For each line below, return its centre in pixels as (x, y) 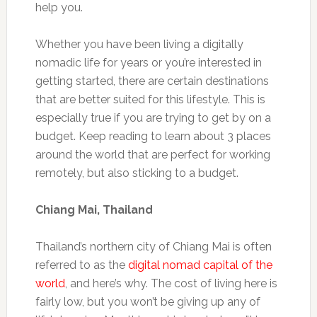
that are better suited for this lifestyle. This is (150, 99)
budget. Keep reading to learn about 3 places (153, 136)
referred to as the (81, 265)
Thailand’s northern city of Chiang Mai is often (153, 246)
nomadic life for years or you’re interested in (148, 62)
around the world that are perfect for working (152, 154)
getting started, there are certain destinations (152, 81)
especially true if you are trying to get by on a (153, 117)
